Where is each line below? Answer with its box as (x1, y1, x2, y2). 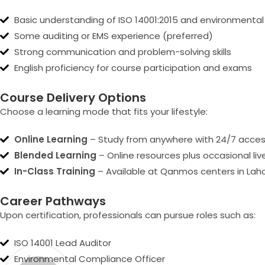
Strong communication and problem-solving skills (14, 46, 231, 58)
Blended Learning (14, 149, 96, 161)
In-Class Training (14, 165, 95, 177)
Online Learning (14, 133, 88, 146)
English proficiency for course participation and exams (14, 62, 252, 74)
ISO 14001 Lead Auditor (14, 237, 111, 249)
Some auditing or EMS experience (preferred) (14, 30, 213, 42)
